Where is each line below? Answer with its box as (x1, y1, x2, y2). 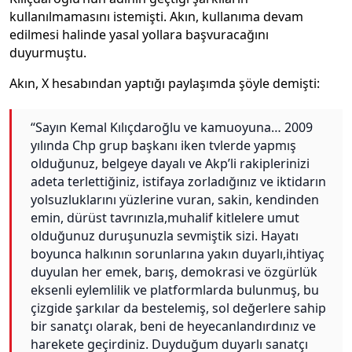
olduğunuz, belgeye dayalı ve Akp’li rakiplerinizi (31, 155, 310, 173)
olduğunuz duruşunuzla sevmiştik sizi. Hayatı (31, 227, 299, 245)
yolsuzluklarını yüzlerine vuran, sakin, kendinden (31, 191, 319, 209)
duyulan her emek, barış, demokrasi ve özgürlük (31, 263, 317, 281)
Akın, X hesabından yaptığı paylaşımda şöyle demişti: (9, 74, 320, 92)
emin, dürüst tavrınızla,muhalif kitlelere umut (31, 209, 299, 227)
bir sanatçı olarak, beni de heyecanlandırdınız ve (31, 317, 316, 335)
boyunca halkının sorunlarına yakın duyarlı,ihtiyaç (31, 245, 324, 263)
